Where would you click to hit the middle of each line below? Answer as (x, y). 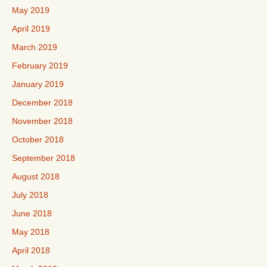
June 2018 (32, 213)
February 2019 (40, 66)
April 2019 (31, 29)
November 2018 (42, 121)
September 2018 (44, 158)
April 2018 (31, 250)
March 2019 (35, 47)
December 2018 (42, 103)
